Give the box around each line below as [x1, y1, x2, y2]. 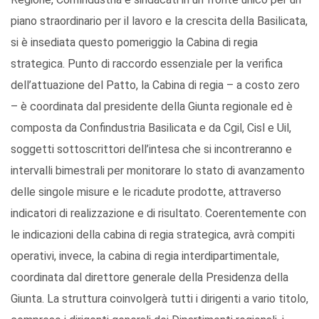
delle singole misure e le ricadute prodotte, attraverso [11, 185, 281, 199]
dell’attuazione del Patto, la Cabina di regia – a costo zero [11, 78, 300, 93]
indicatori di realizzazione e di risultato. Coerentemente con [11, 206, 306, 221]
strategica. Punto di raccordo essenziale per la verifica [11, 57, 283, 71]
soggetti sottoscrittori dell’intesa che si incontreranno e [11, 142, 292, 157]
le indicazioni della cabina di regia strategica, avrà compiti [11, 228, 295, 242]
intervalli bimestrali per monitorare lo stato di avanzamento [11, 164, 305, 178]
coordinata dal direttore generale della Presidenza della [11, 271, 288, 285]
